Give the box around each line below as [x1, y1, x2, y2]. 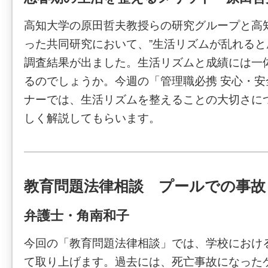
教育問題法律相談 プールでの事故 [24, 177, 266, 194]
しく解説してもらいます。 [24, 111, 160, 124]
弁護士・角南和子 [24, 208, 129, 224]
